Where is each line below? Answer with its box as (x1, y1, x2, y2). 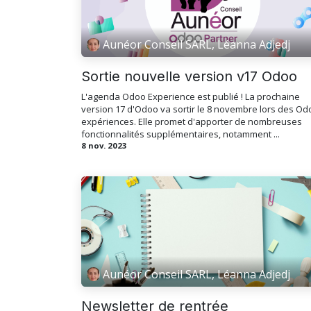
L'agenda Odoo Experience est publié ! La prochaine (81, 90, 300, 103)
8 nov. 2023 (81, 140, 127, 151)
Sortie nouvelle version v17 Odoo (81, 67, 297, 85)
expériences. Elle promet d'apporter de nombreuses (81, 115, 302, 128)
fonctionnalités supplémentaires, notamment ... (81, 127, 280, 140)
